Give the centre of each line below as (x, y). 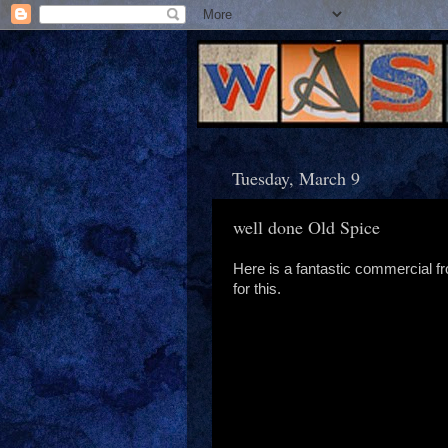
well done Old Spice (306, 226)
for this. (257, 288)
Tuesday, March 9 (296, 177)
